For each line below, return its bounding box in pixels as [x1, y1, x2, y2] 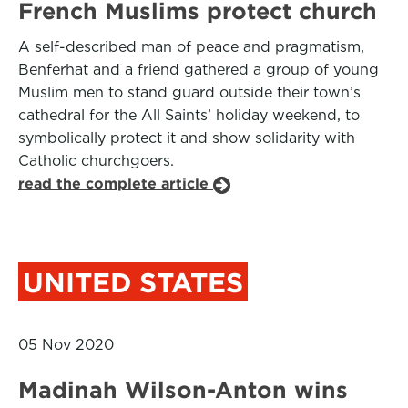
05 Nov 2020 [18, 336, 114, 353]
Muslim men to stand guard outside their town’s [18, 84, 361, 101]
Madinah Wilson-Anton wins [18, 377, 348, 403]
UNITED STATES [23, 267, 243, 298]
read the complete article [18, 175, 213, 192]
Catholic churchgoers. [18, 152, 174, 169]
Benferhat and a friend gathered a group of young [18, 61, 379, 78]
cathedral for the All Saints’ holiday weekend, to [18, 107, 360, 124]
